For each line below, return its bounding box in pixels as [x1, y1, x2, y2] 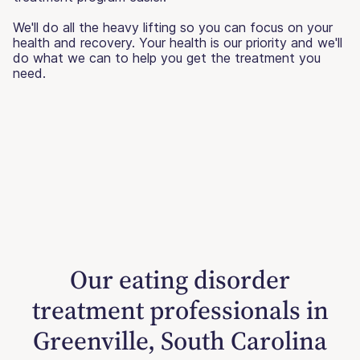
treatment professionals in [31, 292, 329, 328]
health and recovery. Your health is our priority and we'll [13, 34, 342, 51]
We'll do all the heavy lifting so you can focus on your [13, 18, 333, 35]
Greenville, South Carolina [33, 322, 327, 358]
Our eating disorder [70, 261, 290, 297]
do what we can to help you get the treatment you [13, 49, 321, 66]
